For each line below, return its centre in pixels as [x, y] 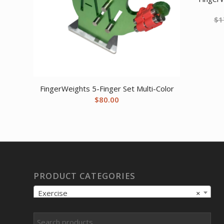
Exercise [53, 193]
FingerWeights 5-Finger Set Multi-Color [107, 88]
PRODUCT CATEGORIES [84, 175]
